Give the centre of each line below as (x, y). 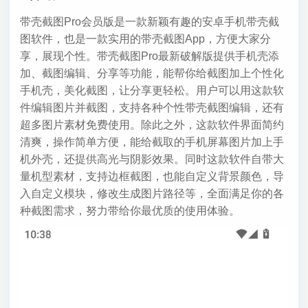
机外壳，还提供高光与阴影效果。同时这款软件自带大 (152, 159)
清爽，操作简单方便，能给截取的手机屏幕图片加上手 (152, 142)
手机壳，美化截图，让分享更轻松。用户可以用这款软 (152, 90)
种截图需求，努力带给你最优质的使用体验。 (130, 210)
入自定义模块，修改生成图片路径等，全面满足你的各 (152, 193)
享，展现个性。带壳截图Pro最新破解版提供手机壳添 (149, 56)
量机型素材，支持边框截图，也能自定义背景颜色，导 (152, 176)
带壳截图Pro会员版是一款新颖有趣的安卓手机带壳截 (149, 21)
